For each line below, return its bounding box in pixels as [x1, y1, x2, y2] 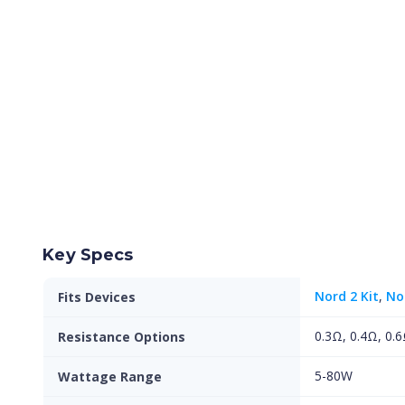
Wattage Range [58, 368, 162, 385]
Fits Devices [58, 288, 136, 306]
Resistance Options [58, 328, 185, 345]
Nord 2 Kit [315, 287, 379, 305]
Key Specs [42, 245, 134, 265]
